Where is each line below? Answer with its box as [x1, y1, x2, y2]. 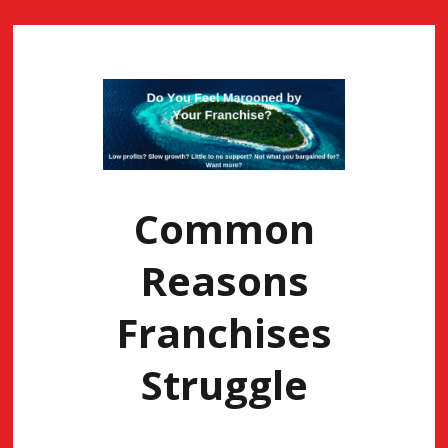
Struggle [140, 357, 308, 413]
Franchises [116, 305, 332, 361]
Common [133, 201, 315, 257]
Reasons [139, 253, 309, 309]
